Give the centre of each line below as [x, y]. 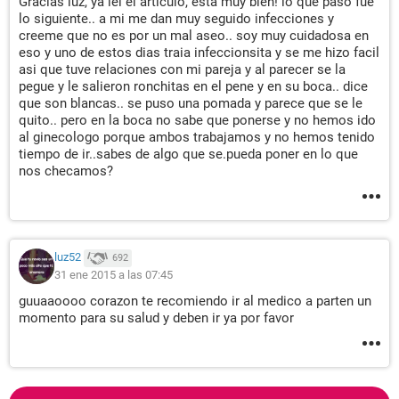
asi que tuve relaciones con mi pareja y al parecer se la [182, 69]
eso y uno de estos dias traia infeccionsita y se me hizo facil [199, 53]
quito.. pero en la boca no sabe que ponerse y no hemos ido [197, 120]
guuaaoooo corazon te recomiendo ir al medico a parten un [195, 301]
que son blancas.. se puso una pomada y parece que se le [191, 103]
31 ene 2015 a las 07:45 [114, 275]
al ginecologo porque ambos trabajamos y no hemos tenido [197, 137]
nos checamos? [66, 171]
